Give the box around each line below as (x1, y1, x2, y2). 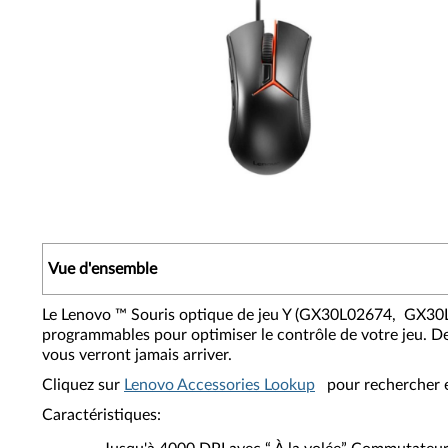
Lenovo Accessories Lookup (124, 377, 315, 393)
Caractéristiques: (42, 407, 161, 423)
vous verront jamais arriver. (42, 347, 232, 363)
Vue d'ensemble (48, 261, 157, 277)
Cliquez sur (42, 377, 124, 393)
